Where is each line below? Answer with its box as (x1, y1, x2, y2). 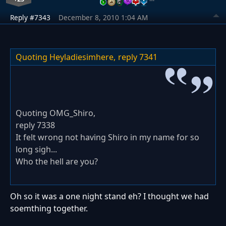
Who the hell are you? (16, 155, 98, 167)
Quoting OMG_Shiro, (16, 107, 95, 119)
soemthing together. (10, 202, 88, 214)
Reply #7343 (10, 12, 50, 22)
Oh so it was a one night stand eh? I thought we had (10, 190, 209, 202)
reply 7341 (118, 51, 157, 63)
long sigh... (16, 143, 57, 155)
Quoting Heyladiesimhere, (16, 51, 116, 63)
